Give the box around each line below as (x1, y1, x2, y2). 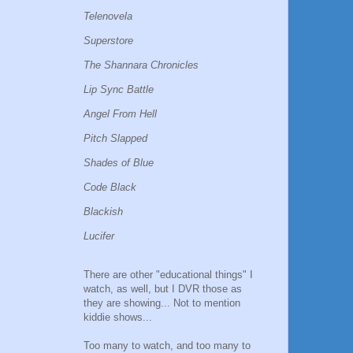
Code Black (84, 180, 136, 193)
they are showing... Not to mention (84, 296, 240, 309)
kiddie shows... (84, 310, 152, 323)
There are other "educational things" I (84, 268, 253, 281)
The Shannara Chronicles (84, 58, 199, 71)
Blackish (84, 205, 123, 217)
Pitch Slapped (84, 132, 147, 144)
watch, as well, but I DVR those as (84, 282, 242, 295)
